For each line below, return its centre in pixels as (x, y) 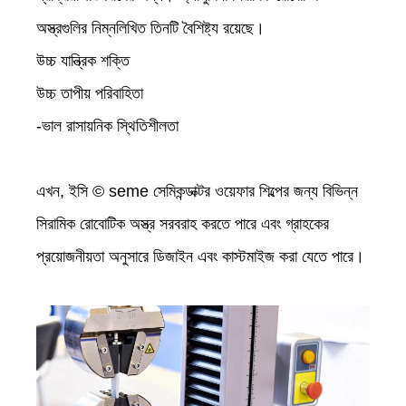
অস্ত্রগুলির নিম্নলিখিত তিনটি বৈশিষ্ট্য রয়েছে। (150, 28)
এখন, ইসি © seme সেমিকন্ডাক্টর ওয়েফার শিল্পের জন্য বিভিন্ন (197, 191)
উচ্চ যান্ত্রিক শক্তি (83, 60)
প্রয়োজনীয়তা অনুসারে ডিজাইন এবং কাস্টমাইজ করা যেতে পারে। (200, 256)
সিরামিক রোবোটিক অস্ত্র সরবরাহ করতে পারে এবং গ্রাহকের (183, 223)
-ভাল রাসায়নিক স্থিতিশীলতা (107, 126)
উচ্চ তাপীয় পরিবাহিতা (90, 93)
